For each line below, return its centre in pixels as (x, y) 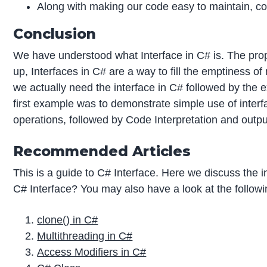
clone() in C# (68, 220)
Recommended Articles (102, 151)
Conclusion (55, 34)
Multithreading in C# (85, 236)
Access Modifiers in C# (92, 252)
